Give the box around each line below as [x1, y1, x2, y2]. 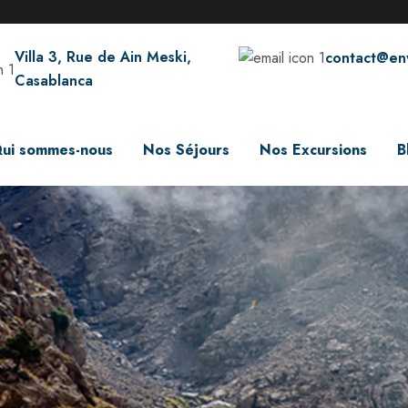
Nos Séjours [142, 139, 229, 160]
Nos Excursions [259, 139, 367, 160]
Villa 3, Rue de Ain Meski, [15, 46, 191, 67]
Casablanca [15, 70, 93, 91]
